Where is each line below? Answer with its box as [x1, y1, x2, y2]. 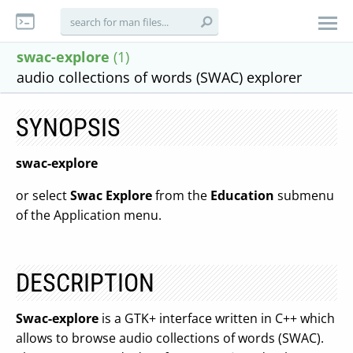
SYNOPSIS [16, 113, 121, 143]
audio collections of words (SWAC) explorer [17, 68, 302, 87]
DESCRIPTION [16, 268, 154, 298]
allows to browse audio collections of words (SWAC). [16, 329, 324, 347]
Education [210, 187, 274, 204]
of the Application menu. [16, 206, 162, 224]
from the [152, 187, 210, 204]
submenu [274, 187, 334, 204]
